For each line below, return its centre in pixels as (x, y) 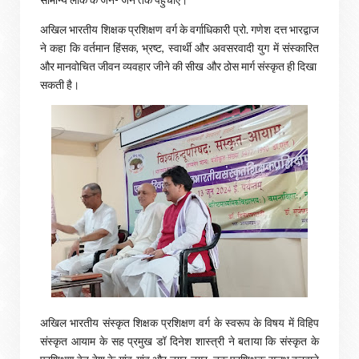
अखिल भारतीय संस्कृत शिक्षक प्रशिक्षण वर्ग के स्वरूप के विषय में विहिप (179, 323)
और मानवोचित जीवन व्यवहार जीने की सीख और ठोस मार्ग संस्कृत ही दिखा (179, 66)
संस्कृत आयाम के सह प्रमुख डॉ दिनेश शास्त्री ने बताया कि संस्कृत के (179, 341)
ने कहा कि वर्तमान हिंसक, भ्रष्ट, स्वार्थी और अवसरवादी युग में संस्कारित (179, 48)
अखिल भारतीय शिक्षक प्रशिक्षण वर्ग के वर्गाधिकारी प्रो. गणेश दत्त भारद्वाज (179, 29)
